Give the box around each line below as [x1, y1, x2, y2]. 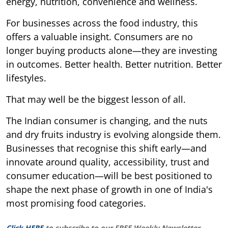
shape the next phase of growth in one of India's [6, 183, 213, 196]
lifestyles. [6, 72, 46, 84]
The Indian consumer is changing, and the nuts [6, 115, 208, 127]
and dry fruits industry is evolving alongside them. [6, 128, 221, 141]
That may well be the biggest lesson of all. [6, 93, 186, 106]
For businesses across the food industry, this [6, 17, 198, 30]
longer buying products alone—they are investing [6, 44, 217, 57]
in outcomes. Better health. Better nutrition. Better [6, 58, 222, 71]
